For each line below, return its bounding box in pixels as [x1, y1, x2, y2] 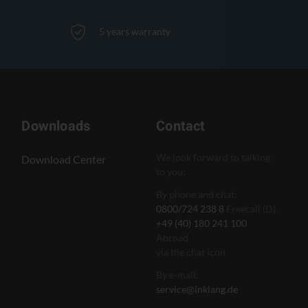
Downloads [21, 116, 91, 136]
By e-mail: [156, 269, 199, 280]
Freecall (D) [224, 203, 276, 214]
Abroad [156, 232, 189, 243]
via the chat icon [156, 246, 226, 258]
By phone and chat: [156, 188, 238, 200]
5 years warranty [98, 25, 170, 38]
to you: [156, 166, 186, 177]
